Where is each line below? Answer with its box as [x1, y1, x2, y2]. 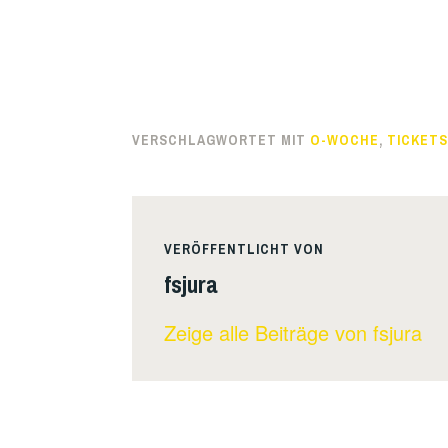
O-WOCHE [310, 130, 379, 149]
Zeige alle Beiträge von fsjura [164, 317, 422, 347]
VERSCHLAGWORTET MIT [132, 130, 310, 149]
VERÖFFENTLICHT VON [164, 239, 324, 258]
